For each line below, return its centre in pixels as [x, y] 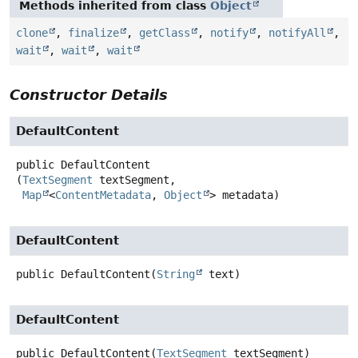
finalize [93, 33]
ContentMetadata [103, 195]
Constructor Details [89, 95]
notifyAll [297, 33]
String [176, 274]
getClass [165, 33]
